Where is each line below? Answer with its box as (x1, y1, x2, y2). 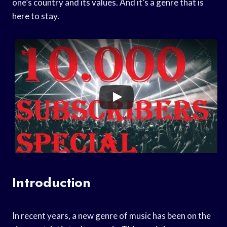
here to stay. (12, 10, 59, 21)
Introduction (12, 172, 91, 192)
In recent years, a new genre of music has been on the (12, 210, 211, 221)
